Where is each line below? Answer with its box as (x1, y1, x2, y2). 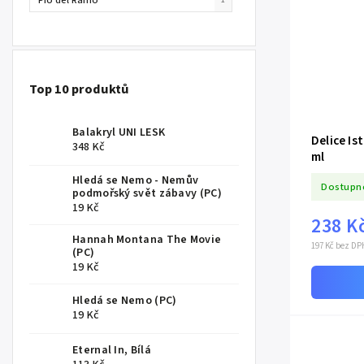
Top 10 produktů (29, 80, 129, 100)
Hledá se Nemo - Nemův (72, 172, 199, 189)
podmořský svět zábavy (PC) (72, 185, 222, 202)
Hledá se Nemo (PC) (72, 292, 177, 310)
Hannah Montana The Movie (72, 232, 222, 249)
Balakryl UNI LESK (72, 124, 166, 141)
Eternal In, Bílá (72, 342, 151, 359)
